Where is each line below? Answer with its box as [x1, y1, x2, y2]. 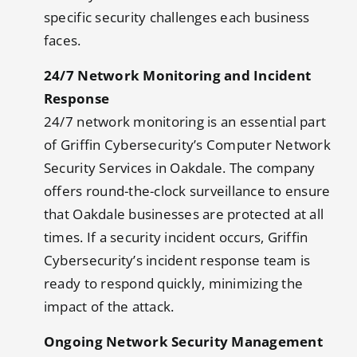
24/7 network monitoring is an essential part [43, 112, 327, 131]
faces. [43, 31, 81, 50]
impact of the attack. [43, 297, 175, 316]
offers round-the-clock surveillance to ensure [43, 182, 331, 201]
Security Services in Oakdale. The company [43, 159, 316, 178]
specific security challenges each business [43, 8, 310, 27]
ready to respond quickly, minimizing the [43, 274, 304, 293]
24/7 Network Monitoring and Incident [43, 66, 312, 85]
